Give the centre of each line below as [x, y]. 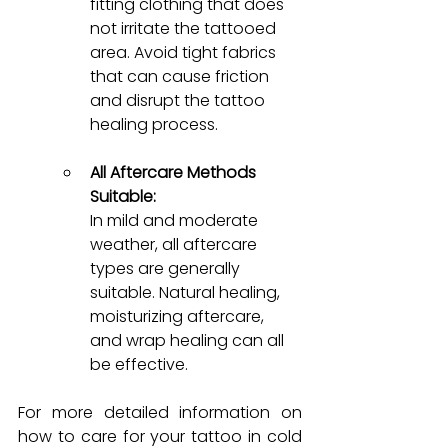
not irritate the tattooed [185, 28]
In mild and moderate [176, 220]
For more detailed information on [160, 412]
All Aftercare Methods [175, 172]
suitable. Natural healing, [187, 292]
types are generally [167, 268]
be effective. [139, 364]
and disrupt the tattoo [179, 100]
